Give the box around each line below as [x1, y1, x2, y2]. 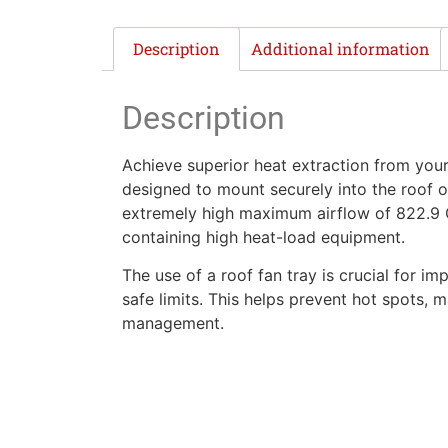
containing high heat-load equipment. [122, 226, 405, 247]
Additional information [250, 37, 430, 59]
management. [122, 312, 224, 333]
